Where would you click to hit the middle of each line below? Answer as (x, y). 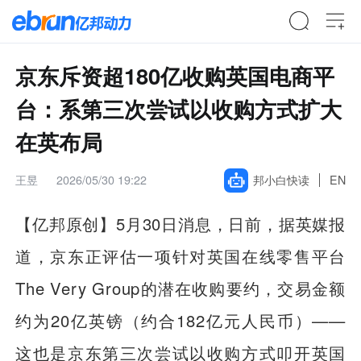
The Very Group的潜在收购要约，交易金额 (180, 288)
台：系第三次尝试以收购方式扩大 (179, 108)
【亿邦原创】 (66, 223)
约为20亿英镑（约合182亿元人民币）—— (180, 320)
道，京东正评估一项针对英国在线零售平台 (180, 255)
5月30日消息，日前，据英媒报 (230, 223)
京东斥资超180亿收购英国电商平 (175, 75)
